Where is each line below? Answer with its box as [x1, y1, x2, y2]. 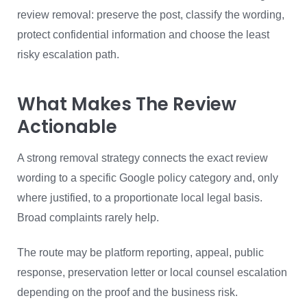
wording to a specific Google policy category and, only [17, 172, 278, 184]
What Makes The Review [17, 92, 236, 116]
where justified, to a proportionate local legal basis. [17, 192, 262, 204]
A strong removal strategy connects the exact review [17, 152, 268, 164]
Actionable [17, 114, 117, 139]
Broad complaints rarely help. [17, 212, 159, 223]
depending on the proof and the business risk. [17, 286, 238, 298]
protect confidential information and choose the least [17, 29, 269, 40]
